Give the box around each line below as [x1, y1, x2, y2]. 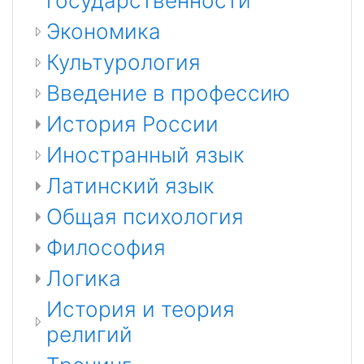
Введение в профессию [46, 80, 290, 106]
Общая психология [46, 204, 244, 229]
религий [46, 322, 132, 347]
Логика [46, 266, 121, 291]
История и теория [46, 297, 235, 322]
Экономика [46, 19, 161, 44]
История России [46, 111, 219, 136]
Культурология [46, 50, 201, 75]
